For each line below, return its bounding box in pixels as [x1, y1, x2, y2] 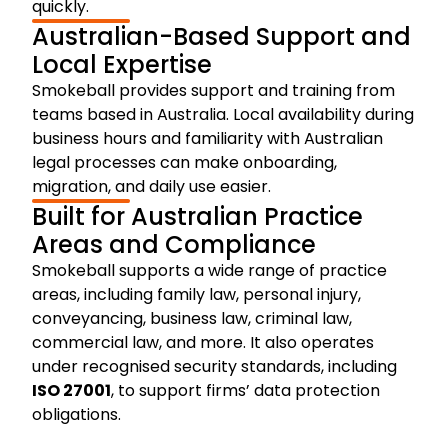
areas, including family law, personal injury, [32, 282, 361, 306]
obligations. [32, 402, 121, 426]
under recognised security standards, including [32, 354, 397, 378]
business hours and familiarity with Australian [32, 126, 383, 150]
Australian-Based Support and [32, 19, 411, 53]
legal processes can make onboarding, [32, 150, 337, 174]
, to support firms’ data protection [111, 378, 380, 402]
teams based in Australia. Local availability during [32, 102, 414, 126]
